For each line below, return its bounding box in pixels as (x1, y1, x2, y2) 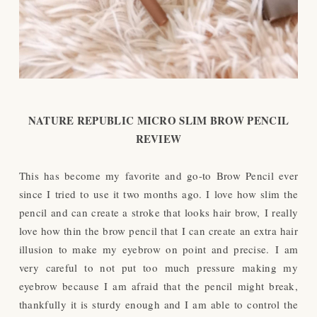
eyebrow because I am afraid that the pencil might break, (18, 278, 299, 293)
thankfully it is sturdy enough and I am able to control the (18, 296, 299, 311)
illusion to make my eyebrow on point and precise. (18, 241, 275, 256)
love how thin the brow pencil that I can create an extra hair (18, 223, 299, 238)
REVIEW (135, 130, 182, 146)
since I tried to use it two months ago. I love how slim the (18, 186, 299, 201)
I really (264, 204, 299, 219)
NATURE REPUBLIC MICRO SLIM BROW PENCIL (28, 112, 289, 128)
